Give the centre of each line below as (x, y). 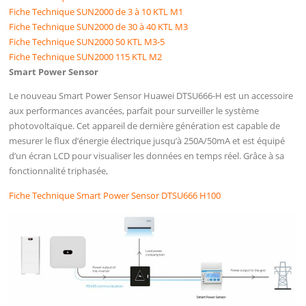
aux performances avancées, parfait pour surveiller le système (134, 111)
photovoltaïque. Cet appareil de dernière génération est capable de (145, 126)
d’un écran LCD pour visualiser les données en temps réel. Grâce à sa (147, 156)
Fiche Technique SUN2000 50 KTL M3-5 (87, 42)
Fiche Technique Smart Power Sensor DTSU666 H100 (115, 195)
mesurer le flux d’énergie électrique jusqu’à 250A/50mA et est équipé (147, 141)
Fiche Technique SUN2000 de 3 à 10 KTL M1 (96, 12)
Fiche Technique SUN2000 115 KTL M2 (86, 57)
